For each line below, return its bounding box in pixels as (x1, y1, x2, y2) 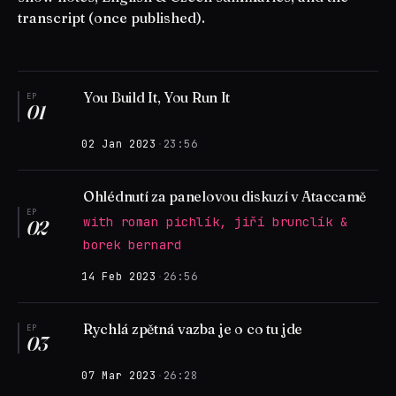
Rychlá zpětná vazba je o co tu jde (83, 320, 303, 338)
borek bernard (83, 237, 182, 253)
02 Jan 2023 (81, 137, 156, 151)
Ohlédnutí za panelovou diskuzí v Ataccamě (83, 187, 367, 205)
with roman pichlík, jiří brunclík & (83, 214, 348, 230)
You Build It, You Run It (83, 88, 231, 106)
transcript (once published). (18, 9, 205, 27)
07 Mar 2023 (81, 369, 156, 383)
